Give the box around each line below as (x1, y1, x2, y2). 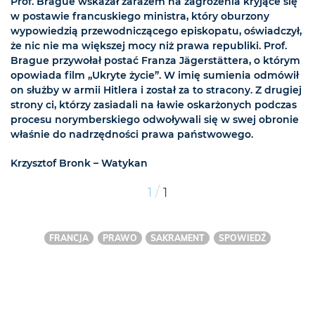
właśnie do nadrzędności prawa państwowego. (11, 128, 253, 141)
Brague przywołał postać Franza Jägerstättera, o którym (11, 54, 300, 67)
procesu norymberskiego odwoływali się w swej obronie (11, 113, 299, 127)
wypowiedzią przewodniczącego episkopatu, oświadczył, (11, 25, 302, 38)
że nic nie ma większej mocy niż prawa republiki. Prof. (11, 39, 287, 53)
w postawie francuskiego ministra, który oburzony (11, 10, 269, 23)
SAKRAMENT (150, 233, 205, 244)
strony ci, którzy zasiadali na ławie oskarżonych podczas (11, 98, 297, 112)
